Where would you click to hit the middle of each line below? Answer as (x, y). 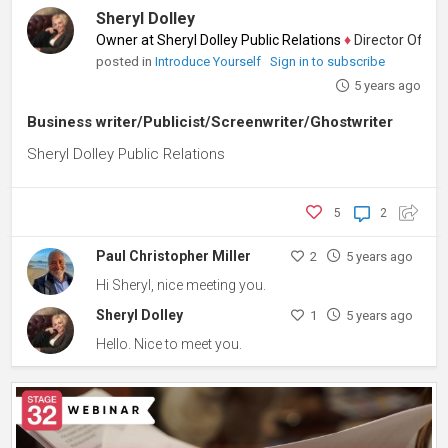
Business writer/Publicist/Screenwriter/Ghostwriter (210, 121)
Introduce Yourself (210, 61)
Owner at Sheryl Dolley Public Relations (219, 39)
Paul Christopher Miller (174, 255)
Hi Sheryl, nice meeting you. (181, 284)
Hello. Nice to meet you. (169, 344)
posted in (126, 60)
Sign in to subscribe (328, 61)
